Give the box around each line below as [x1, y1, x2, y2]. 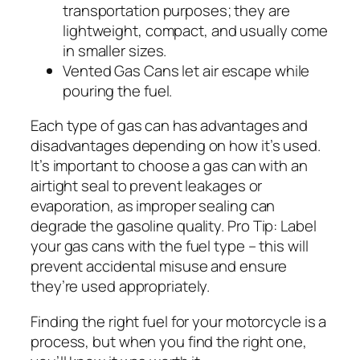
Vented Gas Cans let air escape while [63, 59, 310, 81]
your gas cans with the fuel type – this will [31, 235, 309, 257]
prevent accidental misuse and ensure [31, 256, 288, 277]
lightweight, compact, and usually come [63, 19, 329, 41]
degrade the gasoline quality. [31, 215, 227, 237]
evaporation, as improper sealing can [31, 195, 276, 217]
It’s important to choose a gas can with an [31, 155, 308, 177]
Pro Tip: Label [227, 215, 317, 237]
